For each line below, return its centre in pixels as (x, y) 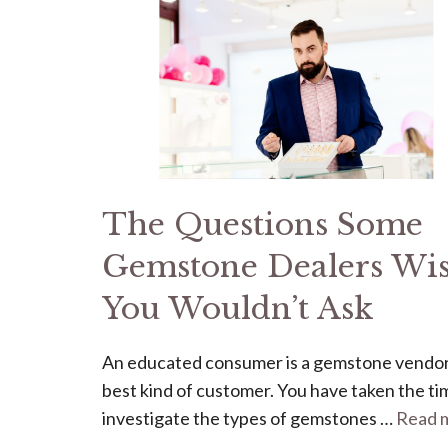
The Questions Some (262, 224)
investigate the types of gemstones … (249, 417)
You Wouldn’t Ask (238, 308)
